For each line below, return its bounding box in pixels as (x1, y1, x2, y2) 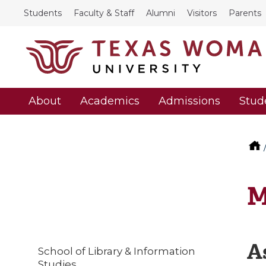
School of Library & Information (38, 245, 195, 257)
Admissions (159, 94, 220, 108)
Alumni (146, 8, 175, 18)
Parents (229, 8, 261, 18)
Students (24, 8, 62, 18)
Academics (80, 94, 140, 108)
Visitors (187, 8, 217, 18)
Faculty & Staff (74, 8, 134, 18)
